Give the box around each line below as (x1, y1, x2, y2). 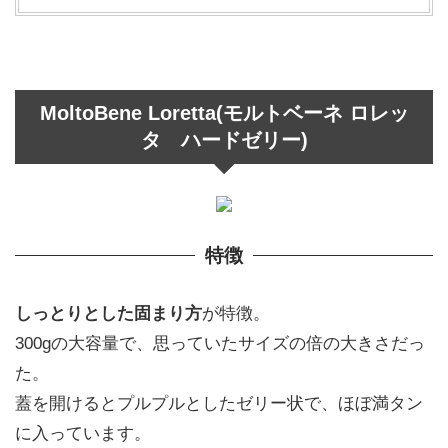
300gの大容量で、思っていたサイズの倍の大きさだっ (15, 333, 425, 353)
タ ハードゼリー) (140, 128, 308, 151)
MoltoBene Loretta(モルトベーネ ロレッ (39, 101, 409, 124)
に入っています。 (15, 423, 151, 443)
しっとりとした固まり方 (15, 303, 202, 323)
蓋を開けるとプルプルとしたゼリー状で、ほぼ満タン (15, 393, 423, 413)
